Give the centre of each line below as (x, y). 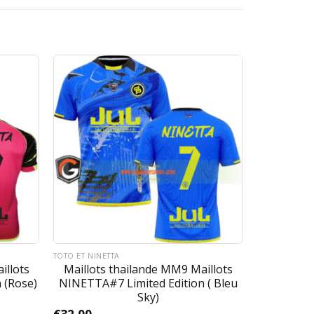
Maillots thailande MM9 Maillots (148, 269)
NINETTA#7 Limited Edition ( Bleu (148, 284)
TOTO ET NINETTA (86, 256)
